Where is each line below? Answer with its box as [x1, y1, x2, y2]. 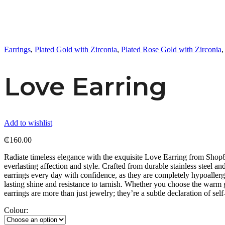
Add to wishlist [4, 119, 52, 127]
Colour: [4, 206, 28, 214]
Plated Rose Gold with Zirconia [121, 45, 221, 54]
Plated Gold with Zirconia [35, 45, 117, 54]
